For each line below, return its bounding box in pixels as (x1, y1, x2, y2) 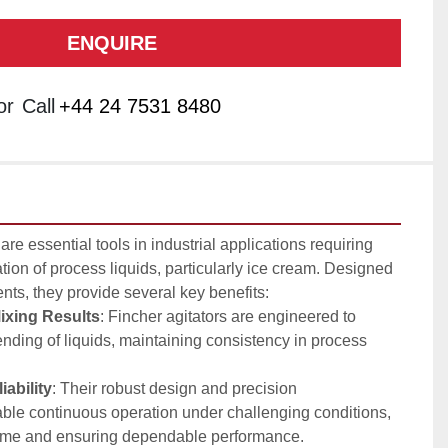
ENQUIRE (67, 32, 157, 54)
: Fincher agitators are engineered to (99, 308, 356, 325)
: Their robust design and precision (51, 380, 297, 397)
